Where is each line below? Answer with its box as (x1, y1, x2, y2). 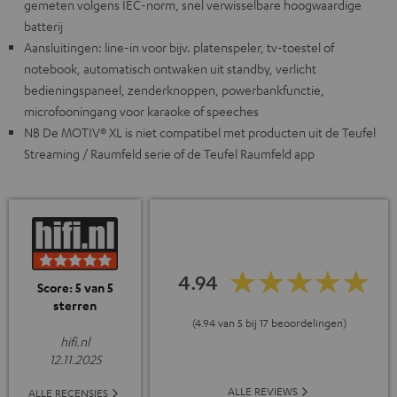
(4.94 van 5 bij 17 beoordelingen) (191, 315, 346, 330)
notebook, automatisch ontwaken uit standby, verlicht (24, 60, 316, 77)
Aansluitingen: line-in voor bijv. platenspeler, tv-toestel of (24, 39, 334, 56)
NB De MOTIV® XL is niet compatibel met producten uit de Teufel (24, 124, 376, 141)
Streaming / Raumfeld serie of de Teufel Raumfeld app (24, 145, 315, 162)
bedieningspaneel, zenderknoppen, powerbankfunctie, (24, 82, 324, 98)
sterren (53, 297, 97, 315)
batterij (24, 18, 63, 35)
